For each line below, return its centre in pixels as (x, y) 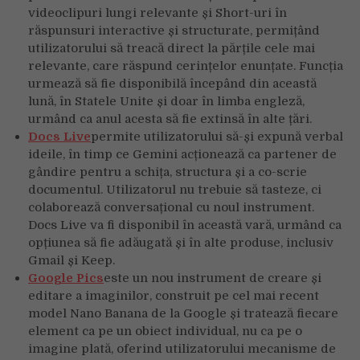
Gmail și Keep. (72, 260)
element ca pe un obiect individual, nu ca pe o (165, 331)
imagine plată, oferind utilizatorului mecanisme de (182, 348)
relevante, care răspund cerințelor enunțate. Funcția (186, 65)
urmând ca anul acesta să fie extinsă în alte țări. (170, 119)
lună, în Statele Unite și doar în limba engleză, (166, 101)
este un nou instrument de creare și (213, 278)
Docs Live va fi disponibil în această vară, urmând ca (185, 225)
